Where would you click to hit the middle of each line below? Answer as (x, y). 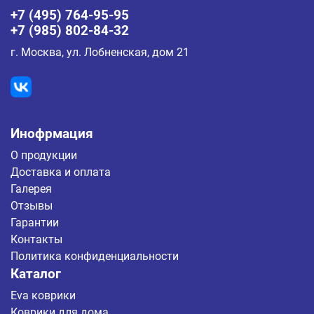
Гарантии (35, 223)
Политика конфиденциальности (95, 256)
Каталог (36, 274)
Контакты (36, 239)
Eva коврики (43, 295)
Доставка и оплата (61, 172)
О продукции (44, 155)
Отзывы (32, 206)
